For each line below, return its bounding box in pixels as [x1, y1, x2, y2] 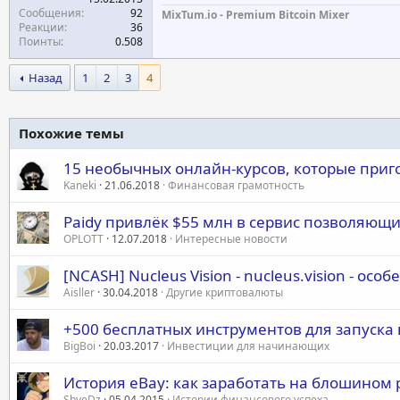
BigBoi [63, 338, 96, 354]
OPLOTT [63, 231, 104, 246]
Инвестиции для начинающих [167, 338, 329, 354]
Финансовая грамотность [168, 178, 304, 193]
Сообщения [19, 5, 81, 21]
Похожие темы [19, 124, 124, 142]
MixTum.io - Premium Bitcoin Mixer [162, 7, 349, 22]
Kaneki [63, 178, 96, 193]
